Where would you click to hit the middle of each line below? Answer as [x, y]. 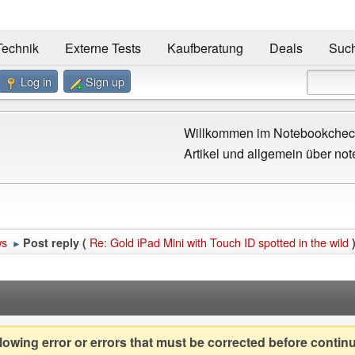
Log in [36, 82]
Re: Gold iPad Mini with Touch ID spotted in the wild [219, 242]
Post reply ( [55, 243]
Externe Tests [103, 48]
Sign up [105, 82]
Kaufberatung [205, 48]
